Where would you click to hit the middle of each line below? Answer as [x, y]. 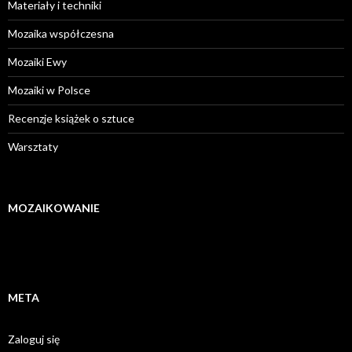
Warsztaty [33, 147]
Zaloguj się [34, 339]
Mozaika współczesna [61, 34]
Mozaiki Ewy [37, 62]
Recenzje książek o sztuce [71, 119]
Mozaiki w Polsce [49, 90]
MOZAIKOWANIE [54, 208]
